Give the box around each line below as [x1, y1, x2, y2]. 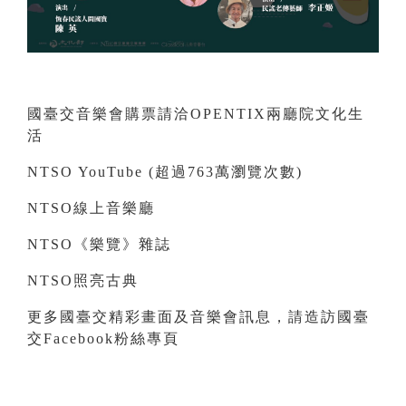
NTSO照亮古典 [27, 272, 139, 288]
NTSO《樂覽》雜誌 [27, 236, 171, 252]
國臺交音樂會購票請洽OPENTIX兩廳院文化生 [27, 105, 364, 121]
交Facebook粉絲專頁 [27, 330, 179, 346]
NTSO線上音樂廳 [27, 199, 155, 216]
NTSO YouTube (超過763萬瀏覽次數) [27, 163, 303, 179]
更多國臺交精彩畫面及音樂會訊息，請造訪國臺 [27, 308, 370, 324]
